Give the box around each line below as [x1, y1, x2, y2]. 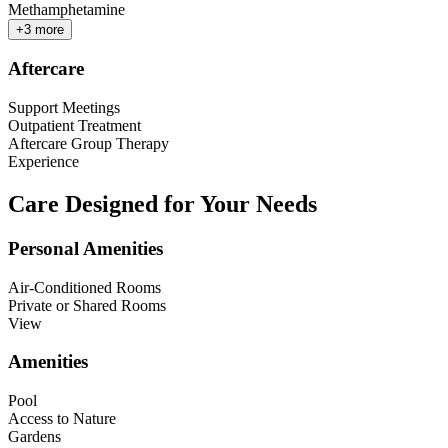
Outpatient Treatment [8, 117, 141, 135]
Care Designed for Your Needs [8, 190, 317, 217]
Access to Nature [8, 410, 116, 428]
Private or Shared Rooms [8, 296, 166, 314]
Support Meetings [8, 99, 120, 117]
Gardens [8, 428, 61, 446]
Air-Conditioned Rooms [8, 278, 161, 296]
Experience [8, 153, 79, 171]
